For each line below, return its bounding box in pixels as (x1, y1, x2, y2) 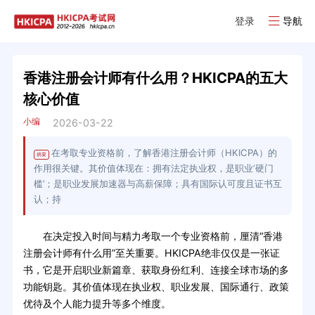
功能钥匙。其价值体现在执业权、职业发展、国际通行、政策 (22, 281, 289, 293)
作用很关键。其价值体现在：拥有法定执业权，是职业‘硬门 (33, 162, 274, 174)
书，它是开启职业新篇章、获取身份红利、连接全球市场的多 (22, 264, 289, 276)
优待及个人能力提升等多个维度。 (22, 297, 171, 310)
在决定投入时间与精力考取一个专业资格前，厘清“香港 (22, 230, 283, 243)
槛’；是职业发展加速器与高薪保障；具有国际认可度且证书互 (33, 178, 282, 190)
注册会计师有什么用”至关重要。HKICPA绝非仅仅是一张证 (22, 247, 280, 259)
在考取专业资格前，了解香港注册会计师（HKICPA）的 (51, 147, 277, 159)
